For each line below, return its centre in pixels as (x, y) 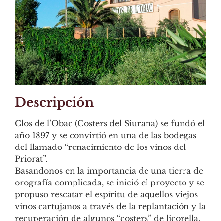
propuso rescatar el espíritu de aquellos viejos (106, 194)
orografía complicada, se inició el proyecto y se (110, 182)
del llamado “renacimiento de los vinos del (100, 147)
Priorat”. (31, 159)
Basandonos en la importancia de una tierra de (109, 170)
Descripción (54, 102)
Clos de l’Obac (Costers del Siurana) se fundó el (110, 123)
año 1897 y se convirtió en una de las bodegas (106, 135)
